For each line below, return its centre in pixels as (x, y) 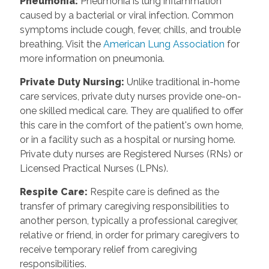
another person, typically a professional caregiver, (128, 220)
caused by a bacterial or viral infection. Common (126, 15)
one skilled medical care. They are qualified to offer (131, 110)
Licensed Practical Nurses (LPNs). (94, 168)
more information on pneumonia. (92, 58)
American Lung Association (164, 44)
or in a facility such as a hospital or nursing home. (127, 139)
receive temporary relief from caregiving (108, 249)
